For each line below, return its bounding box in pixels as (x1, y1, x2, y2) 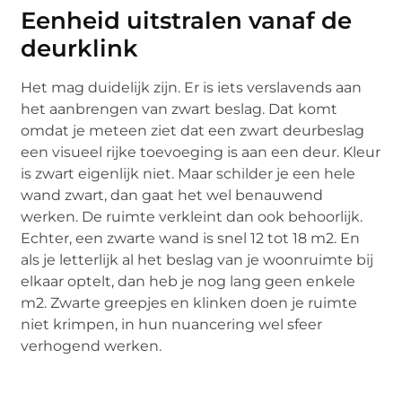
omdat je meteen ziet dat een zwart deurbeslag (21, 121, 365, 139)
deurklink (21, 33, 139, 63)
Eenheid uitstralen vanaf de (21, 5, 353, 35)
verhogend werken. (21, 336, 162, 354)
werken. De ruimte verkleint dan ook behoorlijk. (21, 207, 363, 225)
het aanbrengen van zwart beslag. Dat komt (21, 100, 338, 118)
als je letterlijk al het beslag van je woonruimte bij (21, 250, 374, 268)
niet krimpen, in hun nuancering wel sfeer (21, 315, 323, 333)
